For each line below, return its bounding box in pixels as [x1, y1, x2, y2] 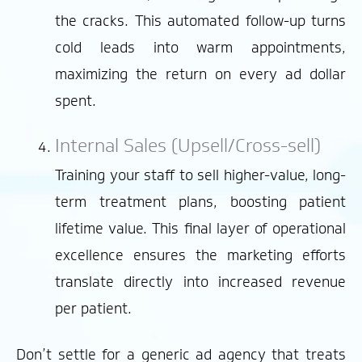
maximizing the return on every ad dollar [55, 64, 346, 84]
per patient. [55, 299, 132, 319]
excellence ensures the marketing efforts [55, 246, 346, 266]
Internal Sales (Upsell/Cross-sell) [55, 132, 321, 158]
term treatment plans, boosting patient [55, 192, 346, 213]
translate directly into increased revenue [55, 272, 346, 293]
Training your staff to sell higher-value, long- [55, 166, 346, 186]
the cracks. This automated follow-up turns [55, 11, 346, 31]
